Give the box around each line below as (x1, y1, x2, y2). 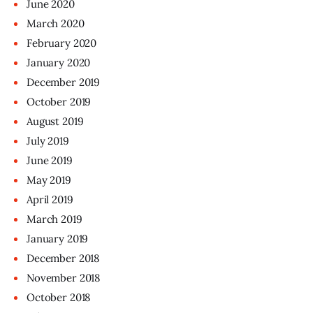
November (27, 270, 80, 284)
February (27, 36, 73, 50)
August (27, 114, 62, 128)
